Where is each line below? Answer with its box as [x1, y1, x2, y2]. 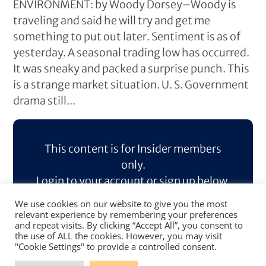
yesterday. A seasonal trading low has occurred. [13, 46, 250, 59]
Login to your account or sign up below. [36, 174, 230, 188]
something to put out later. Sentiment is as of [13, 30, 241, 43]
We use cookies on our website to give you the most [15, 198, 227, 210]
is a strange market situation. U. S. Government [13, 78, 249, 91]
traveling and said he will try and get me [13, 14, 211, 27]
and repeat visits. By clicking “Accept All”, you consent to [15, 219, 243, 231]
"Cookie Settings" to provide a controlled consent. [15, 240, 217, 252]
